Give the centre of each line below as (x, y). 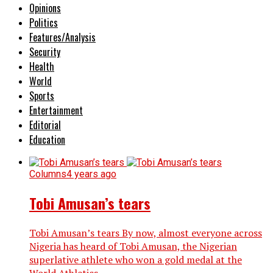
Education (47, 139)
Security (45, 51)
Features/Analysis (62, 37)
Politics (44, 22)
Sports (42, 95)
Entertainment (56, 110)
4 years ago (91, 174)
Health (42, 66)
